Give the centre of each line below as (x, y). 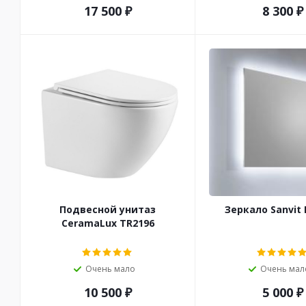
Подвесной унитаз (108, 210)
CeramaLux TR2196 (108, 223)
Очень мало (111, 269)
